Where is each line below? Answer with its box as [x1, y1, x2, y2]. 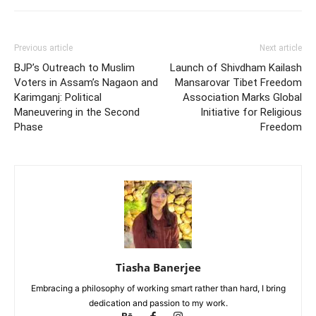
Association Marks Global [183, 90, 302, 104]
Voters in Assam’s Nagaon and [14, 75, 158, 89]
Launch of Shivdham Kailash [170, 61, 302, 74]
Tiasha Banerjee [115, 260, 201, 274]
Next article [260, 42, 302, 53]
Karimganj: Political [14, 90, 102, 104]
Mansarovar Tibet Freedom [175, 75, 302, 89]
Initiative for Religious [200, 105, 302, 119]
